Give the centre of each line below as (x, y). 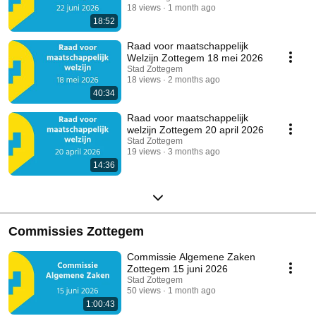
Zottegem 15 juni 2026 (177, 269)
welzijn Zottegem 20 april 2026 (195, 130)
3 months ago (194, 152)
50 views (144, 291)
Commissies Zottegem (76, 232)
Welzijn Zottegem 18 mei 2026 (195, 58)
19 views (144, 152)
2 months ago (194, 80)
